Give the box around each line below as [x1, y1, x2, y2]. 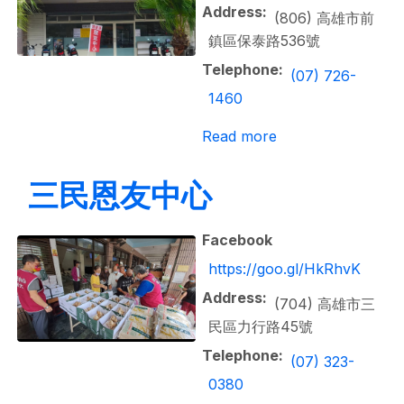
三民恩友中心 [28, 177, 212, 215]
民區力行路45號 [208, 317, 313, 336]
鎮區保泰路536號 [208, 32, 320, 50]
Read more [202, 127, 277, 146]
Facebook [202, 231, 272, 250]
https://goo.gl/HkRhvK [208, 260, 361, 279]
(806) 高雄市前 [274, 9, 374, 28]
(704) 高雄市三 [274, 295, 375, 314]
